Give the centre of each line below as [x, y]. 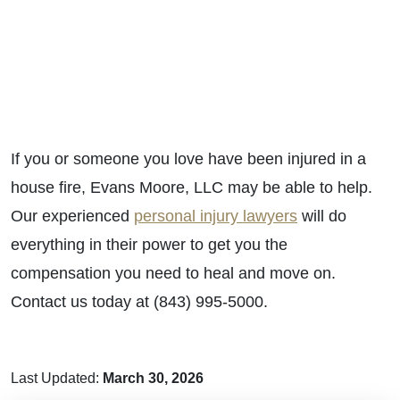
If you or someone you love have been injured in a [188, 159]
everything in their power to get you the [149, 245]
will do [322, 216]
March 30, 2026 [153, 378]
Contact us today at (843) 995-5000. [139, 302]
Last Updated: [57, 378]
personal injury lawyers [216, 216]
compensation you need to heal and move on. [173, 273]
